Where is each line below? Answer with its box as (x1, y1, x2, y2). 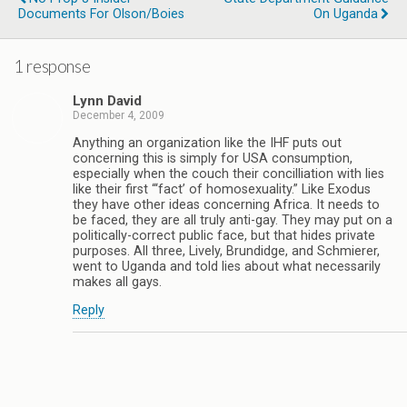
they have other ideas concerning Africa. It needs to (73, 196, 380, 213)
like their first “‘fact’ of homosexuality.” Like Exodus (73, 181, 371, 197)
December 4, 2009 (73, 109, 164, 123)
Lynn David (73, 93, 142, 110)
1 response (14, 55, 91, 76)
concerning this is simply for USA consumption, (73, 150, 352, 166)
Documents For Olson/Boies (18, 6, 184, 22)
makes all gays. (73, 273, 162, 290)
